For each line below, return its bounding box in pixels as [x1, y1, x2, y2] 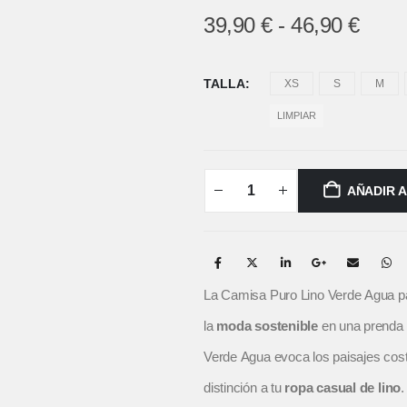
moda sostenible [216, 318, 318, 334]
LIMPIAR [277, 110, 316, 122]
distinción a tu [203, 380, 285, 396]
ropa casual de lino [284, 380, 402, 396]
